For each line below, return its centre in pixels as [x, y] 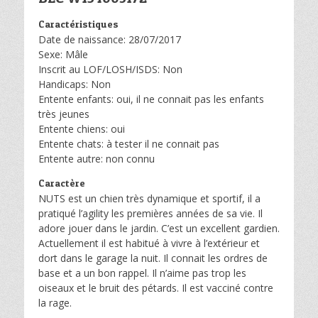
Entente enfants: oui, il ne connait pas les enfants [151, 99]
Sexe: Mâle [63, 54]
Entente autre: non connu [97, 159]
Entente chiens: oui [82, 129]
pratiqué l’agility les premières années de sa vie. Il [150, 213]
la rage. [55, 303]
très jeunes [64, 114]
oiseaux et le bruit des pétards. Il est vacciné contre [156, 288]
